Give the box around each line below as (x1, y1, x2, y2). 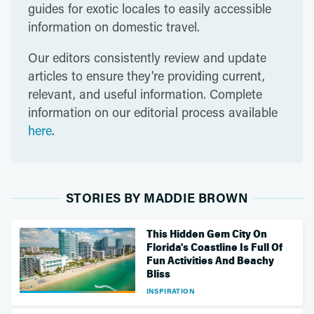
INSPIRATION (146, 286, 196, 296)
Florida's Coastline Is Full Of (146, 241, 282, 254)
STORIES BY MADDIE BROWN (65, 189, 249, 206)
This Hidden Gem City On (146, 228, 267, 240)
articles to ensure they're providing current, (28, 67, 265, 84)
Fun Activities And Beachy (146, 254, 274, 267)
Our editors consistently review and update (28, 49, 266, 66)
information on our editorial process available (28, 104, 278, 121)
